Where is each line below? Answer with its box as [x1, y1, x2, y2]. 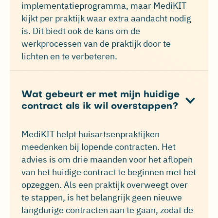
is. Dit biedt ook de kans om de [21, 25, 140, 36]
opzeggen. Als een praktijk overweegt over [21, 179, 188, 190]
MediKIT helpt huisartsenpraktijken [21, 128, 160, 140]
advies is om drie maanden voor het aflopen [21, 153, 193, 165]
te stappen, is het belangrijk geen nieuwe [21, 191, 182, 203]
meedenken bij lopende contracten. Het [21, 141, 176, 152]
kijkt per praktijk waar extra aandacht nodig [21, 12, 191, 24]
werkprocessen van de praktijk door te [21, 37, 171, 49]
